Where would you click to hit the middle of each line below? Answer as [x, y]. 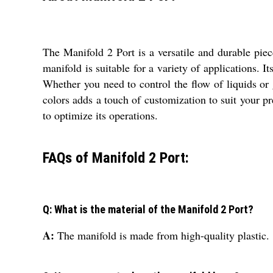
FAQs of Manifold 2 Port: [116, 158]
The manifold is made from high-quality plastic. [163, 236]
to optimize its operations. [100, 115]
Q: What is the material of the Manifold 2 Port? [148, 210]
